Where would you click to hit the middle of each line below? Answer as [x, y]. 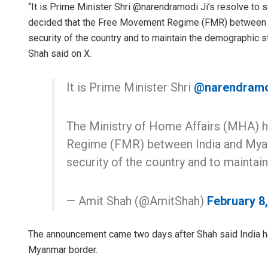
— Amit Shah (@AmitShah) [137, 201]
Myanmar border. [63, 249]
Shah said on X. [60, 53]
